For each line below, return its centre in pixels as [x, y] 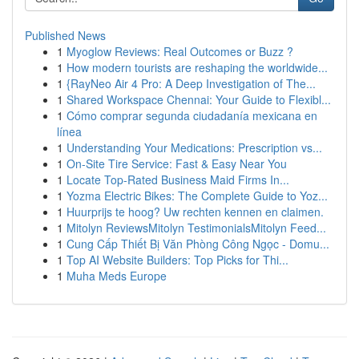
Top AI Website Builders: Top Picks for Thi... [177, 260]
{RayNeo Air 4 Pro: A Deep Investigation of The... [191, 83]
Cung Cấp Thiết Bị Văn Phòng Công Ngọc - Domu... [198, 244]
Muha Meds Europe [117, 276]
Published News [65, 35]
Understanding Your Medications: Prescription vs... [194, 147]
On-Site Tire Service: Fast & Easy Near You [177, 163]
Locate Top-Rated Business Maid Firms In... [178, 179]
